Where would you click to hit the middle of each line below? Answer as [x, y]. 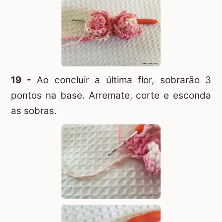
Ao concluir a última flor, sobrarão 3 [121, 80]
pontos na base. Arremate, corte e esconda [111, 96]
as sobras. [34, 111]
